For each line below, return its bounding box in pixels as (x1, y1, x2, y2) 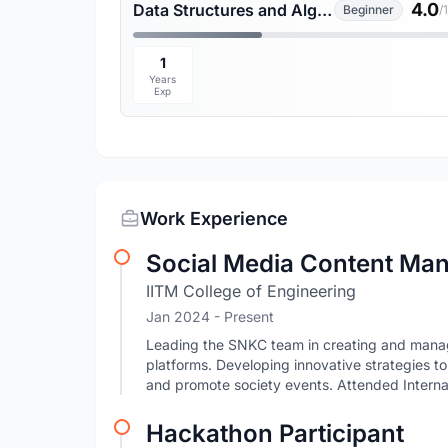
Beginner (342, 2, 394, 17)
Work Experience (140, 208, 288, 229)
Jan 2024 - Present (146, 308, 274, 325)
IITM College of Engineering (146, 281, 356, 301)
